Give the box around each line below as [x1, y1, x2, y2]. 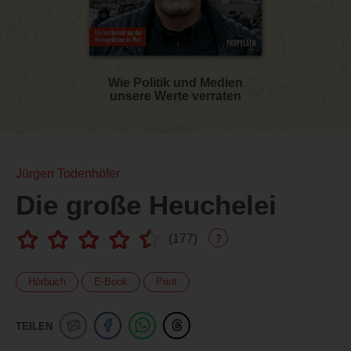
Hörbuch [28, 275, 66, 288]
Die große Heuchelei [16, 189, 277, 220]
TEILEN [16, 320, 52, 332]
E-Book [94, 275, 128, 288]
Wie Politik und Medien [108, 75, 243, 89]
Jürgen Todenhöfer [16, 166, 120, 180]
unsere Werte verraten [110, 89, 241, 103]
